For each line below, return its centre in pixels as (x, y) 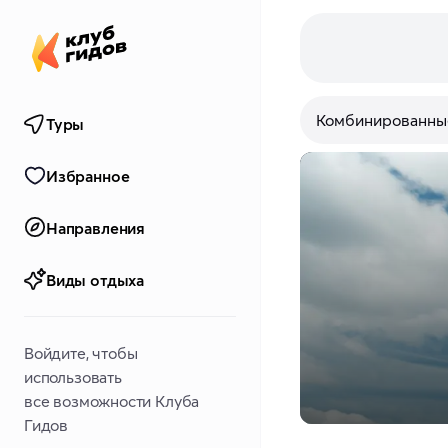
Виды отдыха (95, 280)
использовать (73, 377)
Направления (96, 228)
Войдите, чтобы (81, 353)
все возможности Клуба (112, 401)
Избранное (88, 176)
